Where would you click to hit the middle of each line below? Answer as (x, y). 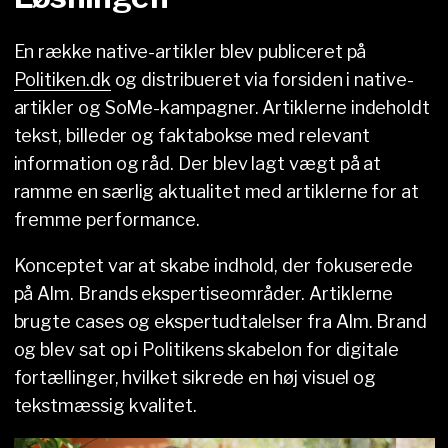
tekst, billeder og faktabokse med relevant (191, 135)
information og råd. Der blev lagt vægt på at (197, 163)
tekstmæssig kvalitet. (105, 405)
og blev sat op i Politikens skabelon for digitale (206, 349)
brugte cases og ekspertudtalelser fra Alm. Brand (220, 321)
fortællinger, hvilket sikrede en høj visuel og (195, 377)
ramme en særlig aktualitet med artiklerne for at (216, 191)
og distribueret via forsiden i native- (262, 79)
